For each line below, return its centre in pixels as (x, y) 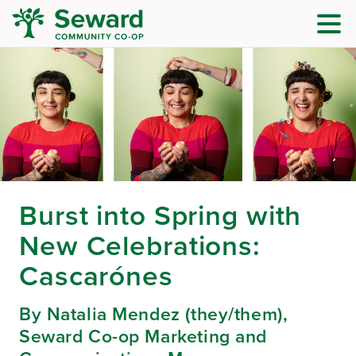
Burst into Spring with (161, 215)
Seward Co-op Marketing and (143, 337)
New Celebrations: (140, 246)
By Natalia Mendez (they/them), (154, 314)
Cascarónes (96, 276)
